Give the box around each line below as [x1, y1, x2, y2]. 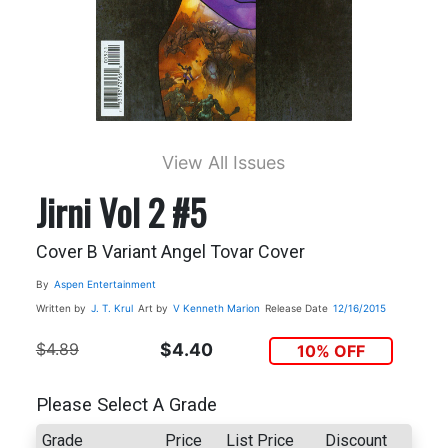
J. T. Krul [90, 301, 133, 314]
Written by [35, 301, 86, 314]
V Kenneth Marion [172, 301, 260, 314]
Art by [137, 301, 168, 314]
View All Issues [162, 151, 286, 173]
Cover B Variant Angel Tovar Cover [35, 240, 305, 262]
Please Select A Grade [35, 394, 217, 417]
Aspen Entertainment [53, 277, 156, 290]
